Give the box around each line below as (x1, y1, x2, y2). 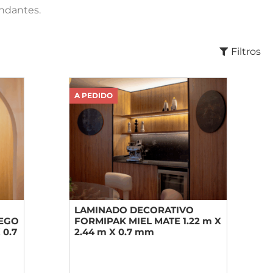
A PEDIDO (74, 91, 113, 101)
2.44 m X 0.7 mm (74, 226, 154, 238)
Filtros (231, 46, 261, 58)
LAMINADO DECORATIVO (74, 204, 194, 216)
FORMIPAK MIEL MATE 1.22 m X (74, 215, 221, 227)
